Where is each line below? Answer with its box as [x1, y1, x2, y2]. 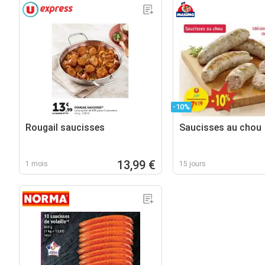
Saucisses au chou [179, 121, 261, 133]
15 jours [179, 159, 206, 168]
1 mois [25, 159, 48, 168]
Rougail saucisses [25, 121, 105, 133]
